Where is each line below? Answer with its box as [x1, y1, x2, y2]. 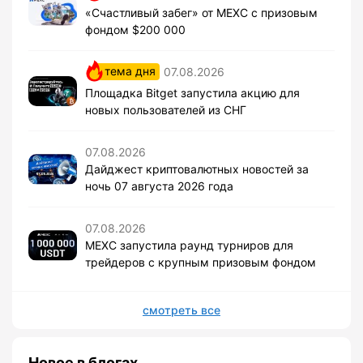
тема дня [105, 64, 156, 79]
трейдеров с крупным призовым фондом [85, 255, 316, 270]
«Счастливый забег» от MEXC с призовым [85, 6, 318, 20]
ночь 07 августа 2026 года [85, 179, 233, 194]
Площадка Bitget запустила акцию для [85, 86, 300, 100]
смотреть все [143, 303, 220, 318]
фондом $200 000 [85, 23, 186, 37]
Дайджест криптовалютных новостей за [85, 162, 309, 177]
